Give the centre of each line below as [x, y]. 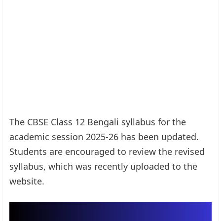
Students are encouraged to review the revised [107, 151]
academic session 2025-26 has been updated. [104, 136]
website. [27, 181]
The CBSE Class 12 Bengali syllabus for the [98, 122]
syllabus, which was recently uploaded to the [104, 166]
